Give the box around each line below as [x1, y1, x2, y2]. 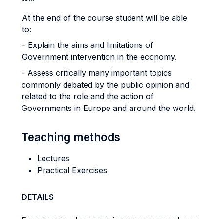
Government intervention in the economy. [22, 52, 176, 62]
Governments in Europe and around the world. [22, 103, 196, 113]
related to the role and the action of [22, 91, 153, 101]
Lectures [37, 153, 69, 163]
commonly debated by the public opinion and [22, 80, 189, 89]
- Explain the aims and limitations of [22, 40, 153, 50]
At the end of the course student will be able [22, 13, 187, 22]
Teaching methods [22, 131, 120, 144]
